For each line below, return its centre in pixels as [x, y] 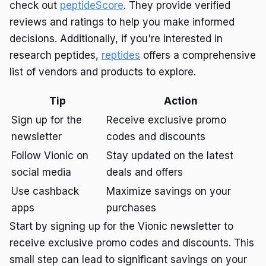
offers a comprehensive [198, 55]
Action [180, 101]
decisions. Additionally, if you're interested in [116, 38]
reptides [121, 55]
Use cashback [45, 191]
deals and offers [145, 172]
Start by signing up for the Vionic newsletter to [121, 226]
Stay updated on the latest [170, 155]
